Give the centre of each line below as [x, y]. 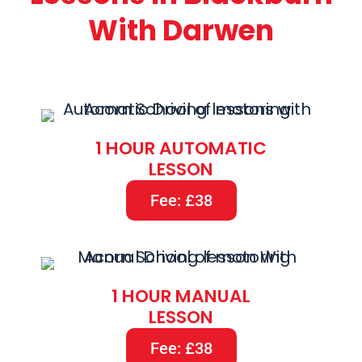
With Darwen [181, 31]
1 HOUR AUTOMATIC [181, 149]
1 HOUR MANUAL [181, 297]
